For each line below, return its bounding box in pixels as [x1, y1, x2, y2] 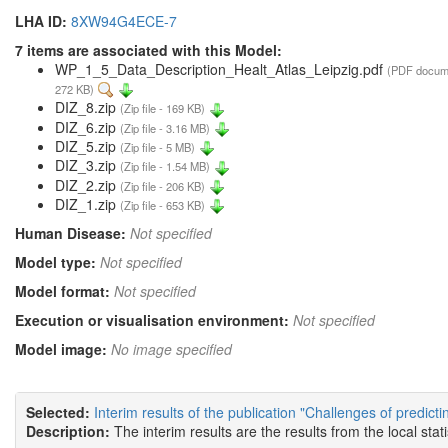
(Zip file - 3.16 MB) [120, 119, 210, 136]
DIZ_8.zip [55, 97, 120, 118]
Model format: [15, 281, 110, 302]
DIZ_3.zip [55, 155, 120, 176]
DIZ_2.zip [55, 174, 120, 195]
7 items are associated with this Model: [15, 40, 282, 60]
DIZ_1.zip [55, 193, 120, 214]
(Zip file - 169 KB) [120, 100, 205, 117]
